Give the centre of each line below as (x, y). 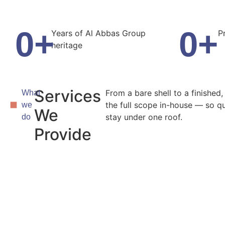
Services (68, 96)
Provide (63, 134)
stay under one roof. (144, 117)
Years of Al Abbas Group (98, 33)
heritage (67, 45)
